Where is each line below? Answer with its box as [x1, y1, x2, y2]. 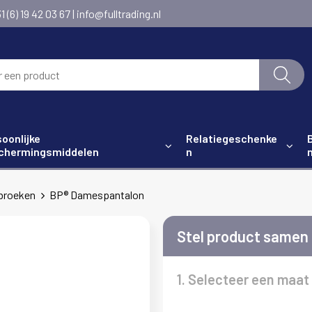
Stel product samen [176, 227, 309, 245]
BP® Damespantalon [49, 188, 144, 201]
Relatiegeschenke [186, 132, 278, 145]
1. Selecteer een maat [176, 271, 309, 288]
